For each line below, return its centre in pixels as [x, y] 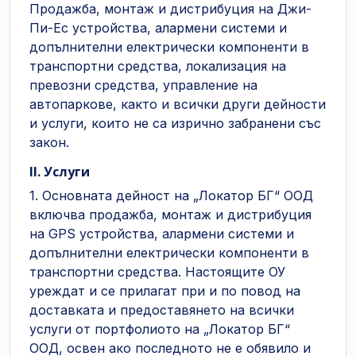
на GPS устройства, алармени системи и [162, 234]
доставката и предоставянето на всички [162, 310]
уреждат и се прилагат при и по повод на [165, 291]
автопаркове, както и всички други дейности [178, 104]
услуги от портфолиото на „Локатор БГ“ [160, 329]
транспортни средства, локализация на [158, 66]
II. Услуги [60, 172]
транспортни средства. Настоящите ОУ [157, 272]
